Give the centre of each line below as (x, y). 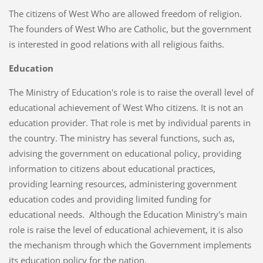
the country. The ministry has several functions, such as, (122, 138)
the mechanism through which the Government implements (130, 245)
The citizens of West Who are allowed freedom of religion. (126, 14)
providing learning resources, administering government (122, 184)
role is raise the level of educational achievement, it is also (126, 230)
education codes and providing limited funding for (110, 199)
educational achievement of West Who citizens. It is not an (126, 108)
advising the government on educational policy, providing (125, 154)
